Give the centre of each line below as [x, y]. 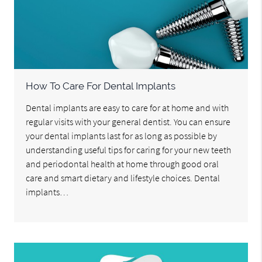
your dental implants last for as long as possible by [122, 136]
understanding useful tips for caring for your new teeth [129, 150]
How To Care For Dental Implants [101, 86]
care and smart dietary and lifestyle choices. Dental [123, 178]
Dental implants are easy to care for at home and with [127, 108]
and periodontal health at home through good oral [123, 164]
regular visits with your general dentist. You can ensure [128, 122]
